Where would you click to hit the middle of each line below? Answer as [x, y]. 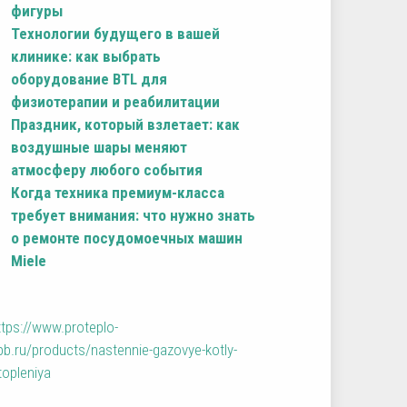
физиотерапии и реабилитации [116, 101]
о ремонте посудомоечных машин [127, 238]
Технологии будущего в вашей [116, 33]
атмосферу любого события [107, 169]
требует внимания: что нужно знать [134, 215]
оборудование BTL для [89, 79]
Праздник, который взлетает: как [126, 124]
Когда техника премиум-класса [118, 192]
